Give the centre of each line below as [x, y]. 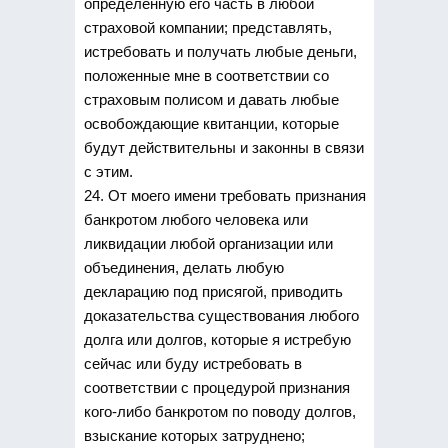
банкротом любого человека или [195, 219]
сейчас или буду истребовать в [192, 363]
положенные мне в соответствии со [206, 75]
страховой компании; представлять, [207, 27]
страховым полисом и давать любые [211, 99]
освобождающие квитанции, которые [211, 123]
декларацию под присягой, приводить [213, 291]
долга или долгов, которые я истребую [217, 339]
